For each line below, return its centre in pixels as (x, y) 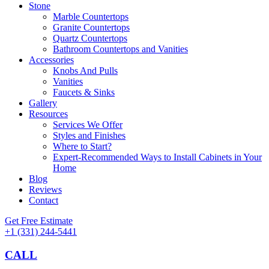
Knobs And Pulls (85, 71)
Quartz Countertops (90, 38)
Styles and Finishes (89, 136)
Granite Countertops (91, 28)
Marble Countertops (91, 17)
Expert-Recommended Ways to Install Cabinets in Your (157, 157)
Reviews (45, 190)
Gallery (43, 103)
